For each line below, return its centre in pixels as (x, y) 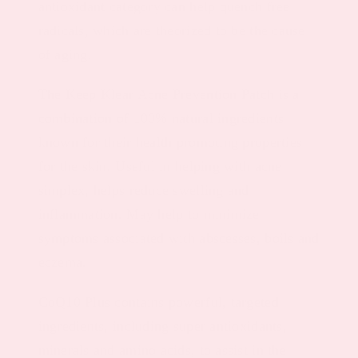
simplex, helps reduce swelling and (143, 191)
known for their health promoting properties (170, 143)
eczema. (62, 263)
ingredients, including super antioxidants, (162, 326)
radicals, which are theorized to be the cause (171, 31)
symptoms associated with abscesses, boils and (179, 239)
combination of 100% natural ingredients (161, 119)
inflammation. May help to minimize (149, 215)
